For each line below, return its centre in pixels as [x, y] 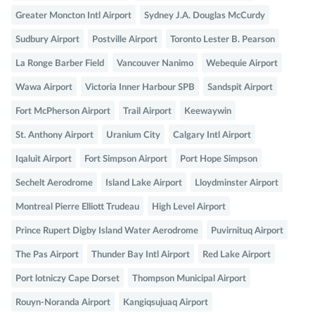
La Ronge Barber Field [60, 64]
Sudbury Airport [47, 40]
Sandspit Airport [240, 88]
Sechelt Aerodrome [54, 184]
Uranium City [133, 136]
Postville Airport [125, 40]
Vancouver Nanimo [155, 64]
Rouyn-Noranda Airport [63, 303]
